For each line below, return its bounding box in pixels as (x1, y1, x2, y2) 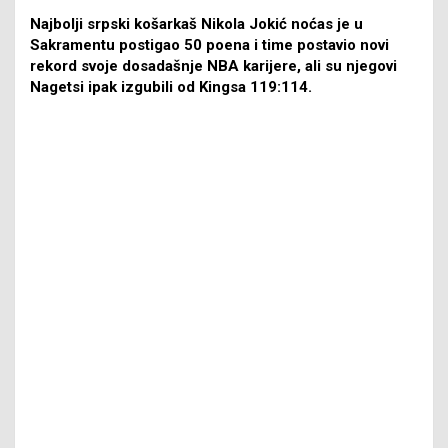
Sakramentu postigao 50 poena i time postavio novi (30, 35, 389, 54)
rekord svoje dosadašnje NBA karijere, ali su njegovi (30, 56, 397, 75)
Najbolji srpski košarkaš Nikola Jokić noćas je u (30, 14, 363, 33)
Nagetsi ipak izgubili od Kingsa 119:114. (30, 77, 312, 96)
